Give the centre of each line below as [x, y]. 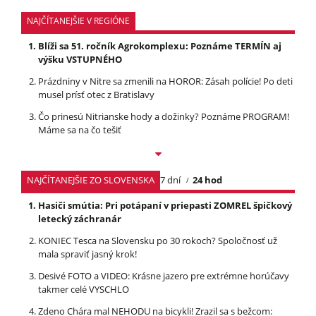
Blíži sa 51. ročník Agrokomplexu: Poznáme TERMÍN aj [160, 46]
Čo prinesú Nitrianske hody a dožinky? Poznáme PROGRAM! [164, 117]
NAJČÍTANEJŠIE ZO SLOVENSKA [91, 180]
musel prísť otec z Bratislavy [96, 95]
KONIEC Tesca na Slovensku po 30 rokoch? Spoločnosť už [158, 241]
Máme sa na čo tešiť [80, 130]
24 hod [208, 180]
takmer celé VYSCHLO [84, 290]
